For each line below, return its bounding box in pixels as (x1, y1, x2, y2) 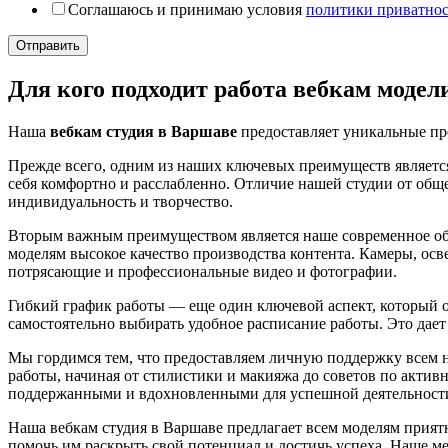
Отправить (16, 38, 80, 54)
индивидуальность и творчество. (8, 192, 233, 210)
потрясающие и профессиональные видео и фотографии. (8, 262, 397, 280)
